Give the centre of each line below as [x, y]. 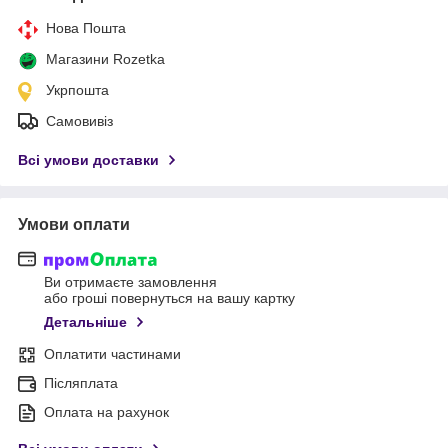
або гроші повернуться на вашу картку [169, 298]
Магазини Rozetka [105, 58]
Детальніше [85, 322]
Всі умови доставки [88, 159]
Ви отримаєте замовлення [130, 282]
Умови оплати [74, 224]
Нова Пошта [86, 27]
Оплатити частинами [112, 354]
